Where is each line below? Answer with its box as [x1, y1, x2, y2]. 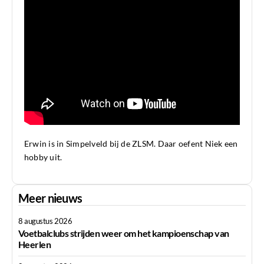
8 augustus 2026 [18, 216, 72, 226]
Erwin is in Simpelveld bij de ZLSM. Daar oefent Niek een [24, 138, 238, 149]
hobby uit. [24, 152, 62, 163]
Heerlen [18, 239, 51, 250]
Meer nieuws [18, 191, 82, 206]
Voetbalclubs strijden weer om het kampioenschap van [18, 227, 229, 239]
